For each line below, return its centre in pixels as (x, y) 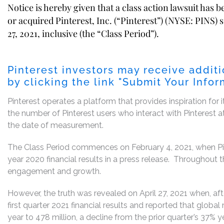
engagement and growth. (54, 171)
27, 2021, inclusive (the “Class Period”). (87, 33)
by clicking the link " (65, 82)
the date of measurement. (55, 125)
